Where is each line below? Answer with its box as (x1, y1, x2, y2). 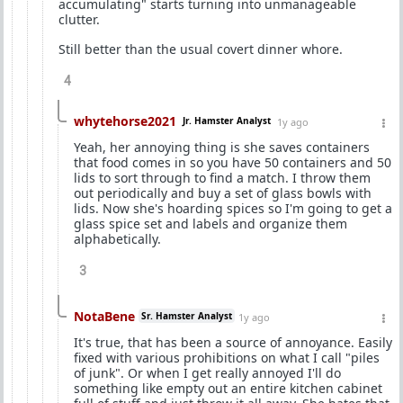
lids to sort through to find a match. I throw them (74, 168, 371, 186)
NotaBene (74, 307, 135, 325)
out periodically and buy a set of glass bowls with (74, 184, 372, 201)
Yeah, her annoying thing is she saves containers (74, 138, 370, 156)
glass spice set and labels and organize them (74, 214, 347, 232)
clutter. (58, 10, 100, 28)
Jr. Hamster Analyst (183, 113, 271, 127)
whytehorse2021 (74, 112, 176, 130)
